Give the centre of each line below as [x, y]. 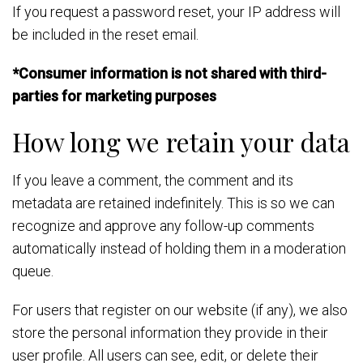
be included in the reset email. [105, 34]
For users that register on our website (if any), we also [180, 310]
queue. [33, 271]
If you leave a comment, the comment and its [153, 180]
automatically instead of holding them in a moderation [179, 248]
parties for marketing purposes [114, 96]
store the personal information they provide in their [170, 333]
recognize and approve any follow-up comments [163, 226]
